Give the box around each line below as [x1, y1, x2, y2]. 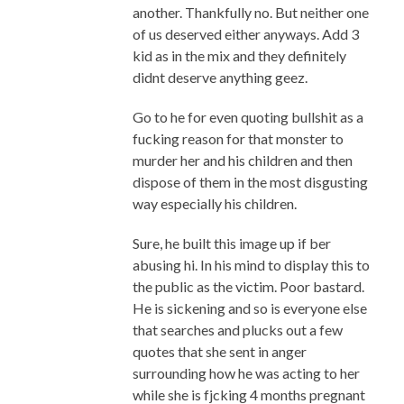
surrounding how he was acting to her [132, 364, 360, 382]
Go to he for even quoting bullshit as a [132, 108, 363, 126]
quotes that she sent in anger [132, 343, 307, 361]
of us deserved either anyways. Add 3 [132, 25, 359, 43]
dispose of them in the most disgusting [132, 173, 368, 191]
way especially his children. [132, 195, 297, 213]
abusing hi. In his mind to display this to [132, 256, 370, 274]
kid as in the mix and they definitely [132, 47, 346, 65]
